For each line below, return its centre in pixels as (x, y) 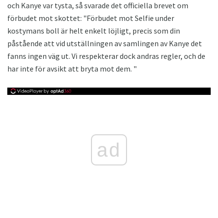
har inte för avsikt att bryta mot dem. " (72, 69)
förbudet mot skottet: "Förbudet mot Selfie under (91, 18)
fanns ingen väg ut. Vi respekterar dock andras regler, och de (106, 56)
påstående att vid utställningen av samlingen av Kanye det (105, 44)
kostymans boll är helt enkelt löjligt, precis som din (94, 31)
